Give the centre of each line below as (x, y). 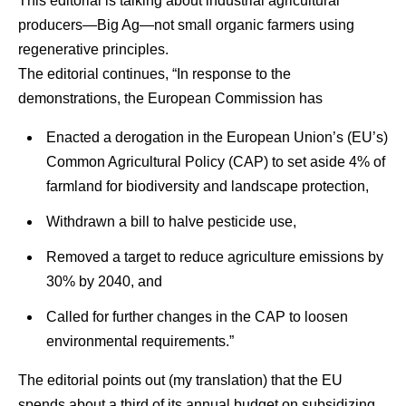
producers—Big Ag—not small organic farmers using (186, 24)
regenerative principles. (93, 49)
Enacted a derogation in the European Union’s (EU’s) (217, 137)
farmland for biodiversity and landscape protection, (207, 186)
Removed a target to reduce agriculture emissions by (214, 256)
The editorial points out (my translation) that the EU (180, 380)
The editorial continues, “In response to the (155, 73)
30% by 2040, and (104, 281)
